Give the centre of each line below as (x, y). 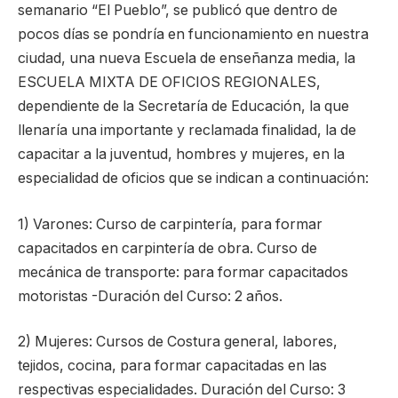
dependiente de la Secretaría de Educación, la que (183, 106)
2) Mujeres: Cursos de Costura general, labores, (178, 342)
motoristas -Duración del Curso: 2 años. (150, 296)
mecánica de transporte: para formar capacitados (183, 272)
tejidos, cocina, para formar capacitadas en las (172, 366)
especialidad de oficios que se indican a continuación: (193, 178)
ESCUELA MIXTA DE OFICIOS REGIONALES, (169, 82)
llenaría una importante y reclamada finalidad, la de (187, 130)
